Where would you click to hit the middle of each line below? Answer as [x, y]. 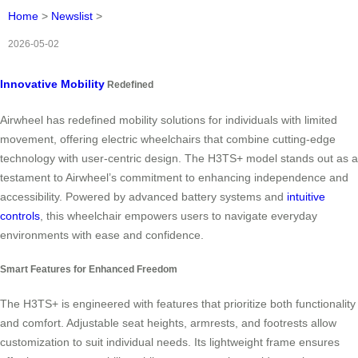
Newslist [72, 16]
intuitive [306, 196]
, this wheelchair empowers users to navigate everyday [179, 215]
